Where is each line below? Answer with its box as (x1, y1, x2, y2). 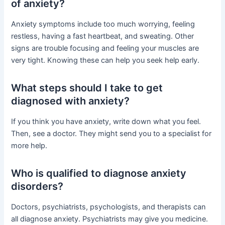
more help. (11, 141, 48, 150)
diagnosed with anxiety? (11, 94, 130, 107)
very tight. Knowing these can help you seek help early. (11, 55, 200, 65)
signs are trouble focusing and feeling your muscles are (11, 43, 199, 53)
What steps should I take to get (11, 81, 163, 94)
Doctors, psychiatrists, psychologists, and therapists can (11, 202, 206, 211)
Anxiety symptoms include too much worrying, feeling (11, 19, 195, 29)
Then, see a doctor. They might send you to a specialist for (11, 129, 212, 138)
